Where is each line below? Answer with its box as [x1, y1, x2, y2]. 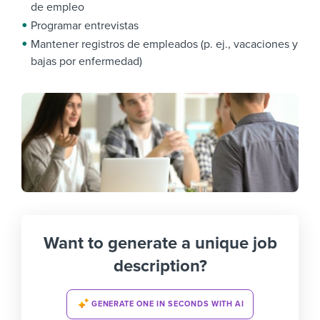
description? [113, 256, 207, 277]
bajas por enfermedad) [31, 54, 142, 69]
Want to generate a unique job [43, 233, 277, 254]
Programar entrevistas [31, 19, 139, 33]
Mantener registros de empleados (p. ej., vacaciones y [31, 37, 298, 51]
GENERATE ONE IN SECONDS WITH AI [91, 299, 244, 309]
